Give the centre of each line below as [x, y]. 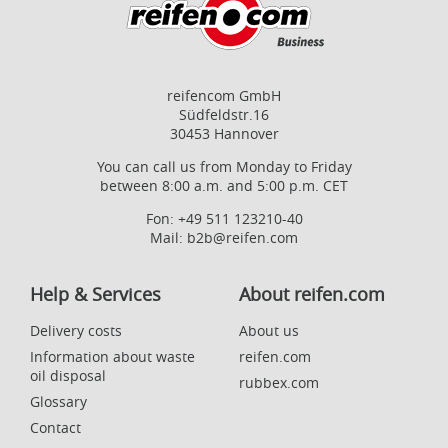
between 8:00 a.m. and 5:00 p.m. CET [224, 185]
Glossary [58, 401]
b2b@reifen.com [242, 237]
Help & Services [95, 293]
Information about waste [112, 356]
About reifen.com [312, 293]
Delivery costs [76, 330]
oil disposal [68, 375]
